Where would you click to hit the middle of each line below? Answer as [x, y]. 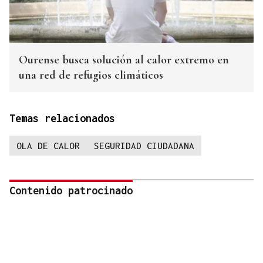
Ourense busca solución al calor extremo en [124, 60]
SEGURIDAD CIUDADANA [144, 146]
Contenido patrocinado [71, 191]
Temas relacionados [62, 119]
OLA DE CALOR [48, 146]
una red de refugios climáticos [91, 75]
